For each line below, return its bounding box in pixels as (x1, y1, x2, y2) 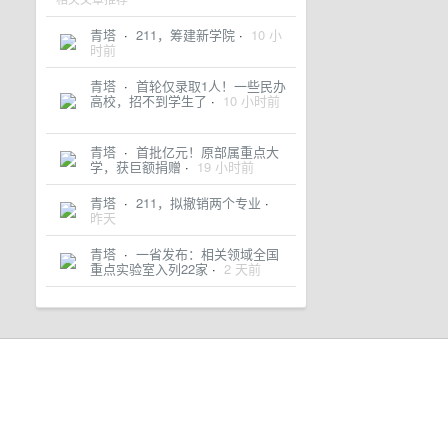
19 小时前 (197, 157, 254, 176)
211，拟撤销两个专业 (136, 193, 261, 212)
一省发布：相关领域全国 (136, 244, 279, 263)
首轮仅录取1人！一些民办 (136, 76, 286, 95)
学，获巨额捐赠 (90, 157, 181, 176)
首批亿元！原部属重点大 (136, 142, 279, 161)
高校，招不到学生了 (90, 91, 207, 110)
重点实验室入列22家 (90, 259, 208, 278)
